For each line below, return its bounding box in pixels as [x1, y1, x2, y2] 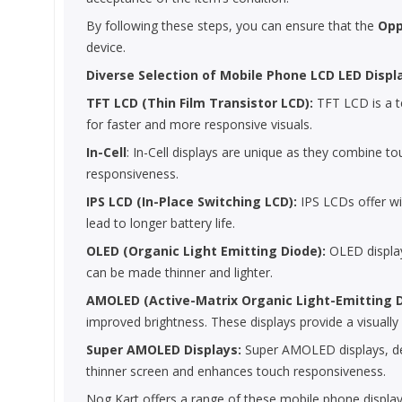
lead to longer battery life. [86, 214, 235, 232]
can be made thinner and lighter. [86, 264, 273, 281]
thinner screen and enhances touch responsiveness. [86, 363, 386, 380]
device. [86, 39, 126, 56]
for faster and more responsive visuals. [86, 116, 312, 133]
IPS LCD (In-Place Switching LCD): [86, 193, 297, 210]
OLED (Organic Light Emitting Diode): [86, 242, 326, 259]
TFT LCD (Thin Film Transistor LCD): [86, 94, 313, 111]
